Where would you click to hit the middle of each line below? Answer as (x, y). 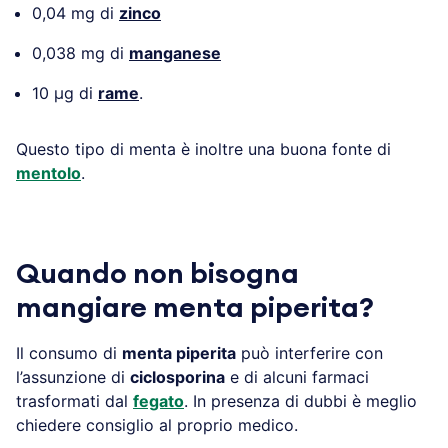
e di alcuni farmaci (297, 376)
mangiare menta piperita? (195, 307)
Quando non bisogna (157, 273)
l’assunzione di (73, 376)
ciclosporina (177, 376)
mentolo (48, 172)
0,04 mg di (75, 12)
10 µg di (65, 92)
